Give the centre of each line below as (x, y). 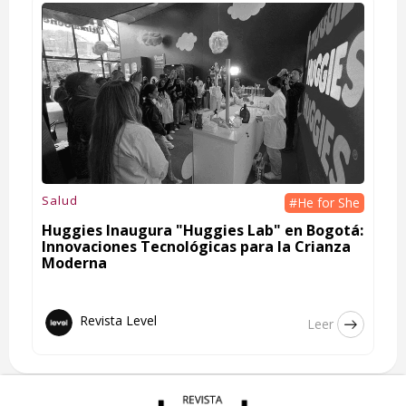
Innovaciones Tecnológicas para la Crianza (196, 246)
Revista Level (118, 320)
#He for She (324, 202)
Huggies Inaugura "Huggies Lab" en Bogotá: (203, 230)
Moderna (74, 262)
